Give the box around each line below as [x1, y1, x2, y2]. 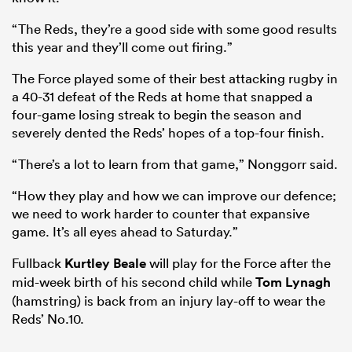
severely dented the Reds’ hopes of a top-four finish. [12, 124, 324, 141]
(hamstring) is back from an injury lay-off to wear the [12, 292, 325, 310]
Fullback [12, 255, 64, 272]
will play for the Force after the [146, 255, 331, 272]
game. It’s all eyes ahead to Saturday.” [12, 223, 238, 240]
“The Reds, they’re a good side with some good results [12, 20, 337, 38]
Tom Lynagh [255, 273, 331, 291]
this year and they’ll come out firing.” [12, 38, 233, 56]
